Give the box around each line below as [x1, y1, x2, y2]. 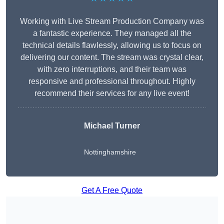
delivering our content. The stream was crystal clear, [20, 53, 203, 62]
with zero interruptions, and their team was [37, 65, 186, 74]
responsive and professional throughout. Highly [28, 77, 195, 86]
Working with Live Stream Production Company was [20, 17, 204, 26]
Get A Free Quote [81, 186, 142, 195]
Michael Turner [84, 121, 140, 130]
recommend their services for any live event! [34, 89, 189, 98]
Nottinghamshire [84, 148, 136, 156]
